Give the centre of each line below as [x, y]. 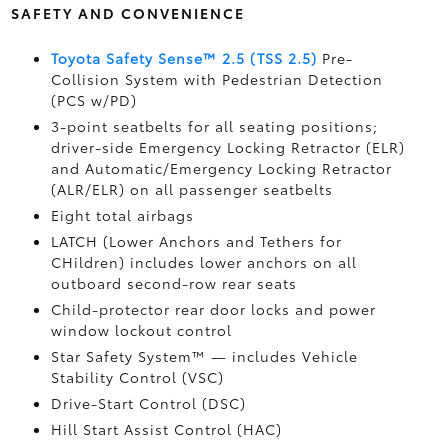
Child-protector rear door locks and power [213, 309]
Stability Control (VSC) [137, 377]
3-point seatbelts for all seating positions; [214, 126]
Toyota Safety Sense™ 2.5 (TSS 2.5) [183, 58]
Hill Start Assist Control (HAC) [166, 429]
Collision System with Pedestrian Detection [216, 79]
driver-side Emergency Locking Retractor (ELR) [227, 147]
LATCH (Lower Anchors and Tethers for [196, 241]
